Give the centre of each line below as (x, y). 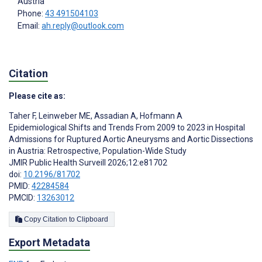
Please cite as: (37, 96)
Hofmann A (160, 116)
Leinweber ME (64, 116)
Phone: (31, 14)
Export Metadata (49, 243)
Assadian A (114, 116)
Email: (30, 26)
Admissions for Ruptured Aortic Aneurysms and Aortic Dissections (131, 139)
